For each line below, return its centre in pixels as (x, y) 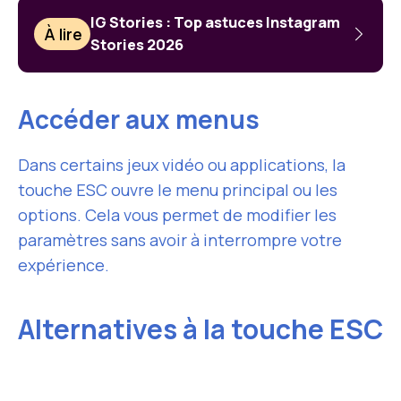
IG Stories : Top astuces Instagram (216, 22)
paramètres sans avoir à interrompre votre (180, 240)
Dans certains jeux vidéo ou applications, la (182, 165)
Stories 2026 (137, 45)
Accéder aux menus (139, 119)
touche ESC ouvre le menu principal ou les (178, 190)
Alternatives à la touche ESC (200, 329)
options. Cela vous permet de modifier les (177, 215)
